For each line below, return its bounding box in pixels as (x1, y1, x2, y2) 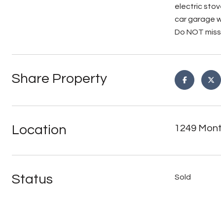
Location (12, 123, 67, 137)
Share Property (12, 72, 107, 86)
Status (12, 172, 53, 186)
